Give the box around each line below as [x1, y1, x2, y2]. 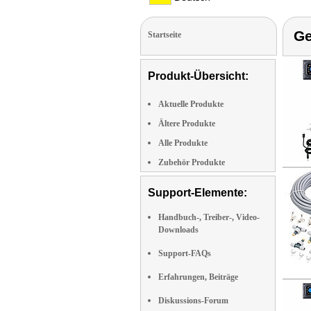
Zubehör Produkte [158, 158, 225, 167]
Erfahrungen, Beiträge [158, 272, 238, 282]
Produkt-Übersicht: [148, 70, 249, 82]
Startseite [148, 30, 181, 40]
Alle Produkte [158, 138, 208, 148]
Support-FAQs [158, 249, 211, 258]
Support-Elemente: [148, 187, 247, 199]
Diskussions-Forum [158, 296, 228, 305]
